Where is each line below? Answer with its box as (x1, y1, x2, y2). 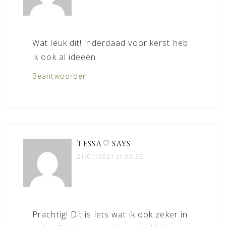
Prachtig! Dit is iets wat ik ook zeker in (32, 208, 188, 220)
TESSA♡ (77, 138, 110, 149)
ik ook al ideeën (32, 51, 96, 63)
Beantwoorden (32, 71, 88, 81)
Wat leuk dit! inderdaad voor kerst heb (32, 37, 188, 48)
